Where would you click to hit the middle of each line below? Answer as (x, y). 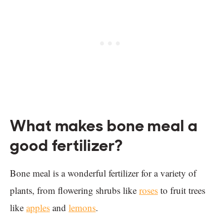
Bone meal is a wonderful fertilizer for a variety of (103, 173)
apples (38, 208)
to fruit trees (182, 190)
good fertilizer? (67, 146)
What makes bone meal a (104, 126)
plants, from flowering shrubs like (74, 190)
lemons (82, 208)
